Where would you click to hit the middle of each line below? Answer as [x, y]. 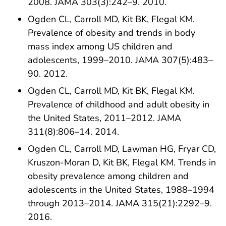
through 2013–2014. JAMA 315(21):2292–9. [120, 203]
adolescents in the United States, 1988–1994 [121, 189]
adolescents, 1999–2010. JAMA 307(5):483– [120, 60]
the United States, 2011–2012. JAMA [104, 118]
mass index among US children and [100, 47]
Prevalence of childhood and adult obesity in [119, 104]
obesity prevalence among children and [108, 176]
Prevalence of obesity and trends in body [111, 33]
